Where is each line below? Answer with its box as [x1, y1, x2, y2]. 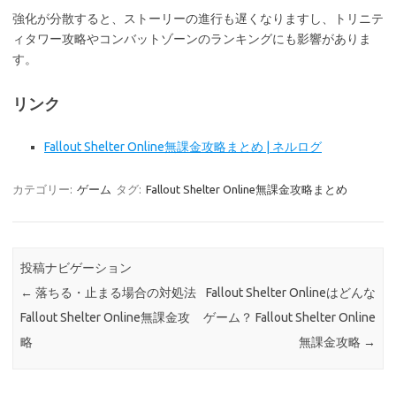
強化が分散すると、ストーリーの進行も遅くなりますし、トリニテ [12, 11, 384, 27]
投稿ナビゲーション [20, 261, 133, 276]
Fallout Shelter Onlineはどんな [205, 286, 376, 301]
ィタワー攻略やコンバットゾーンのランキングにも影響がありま [12, 32, 371, 47]
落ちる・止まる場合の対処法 [33, 286, 197, 301]
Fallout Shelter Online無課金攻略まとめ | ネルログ [44, 140, 322, 155]
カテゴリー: [12, 183, 75, 196]
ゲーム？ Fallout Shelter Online [202, 310, 376, 325]
